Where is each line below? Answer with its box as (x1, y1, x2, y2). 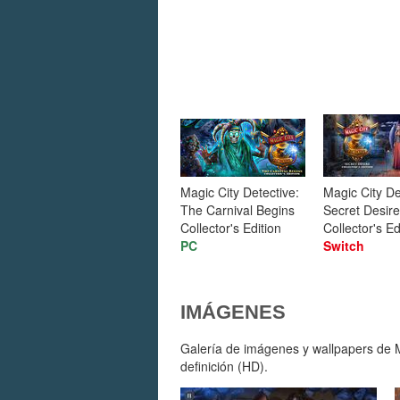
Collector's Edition (180, 219, 281, 237)
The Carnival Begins (180, 201, 295, 220)
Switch (323, 237, 364, 255)
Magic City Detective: (180, 183, 299, 202)
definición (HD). (180, 357, 268, 376)
